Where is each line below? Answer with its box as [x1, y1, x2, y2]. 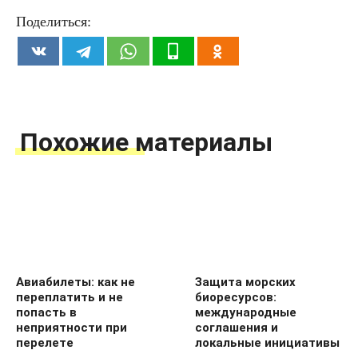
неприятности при [16, 320, 127, 335]
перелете [16, 335, 74, 350]
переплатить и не [16, 289, 123, 304]
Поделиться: [16, 13, 91, 30]
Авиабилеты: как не [16, 274, 135, 289]
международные [195, 304, 296, 320]
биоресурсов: [195, 289, 276, 304]
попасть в [16, 304, 77, 320]
